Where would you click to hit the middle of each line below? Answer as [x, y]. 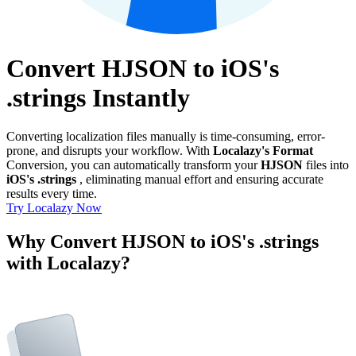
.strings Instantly [98, 97]
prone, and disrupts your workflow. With [110, 151]
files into [326, 165]
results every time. [52, 194]
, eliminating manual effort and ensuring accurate [200, 180]
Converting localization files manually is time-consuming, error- [166, 137]
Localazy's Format [263, 151]
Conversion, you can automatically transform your [133, 165]
